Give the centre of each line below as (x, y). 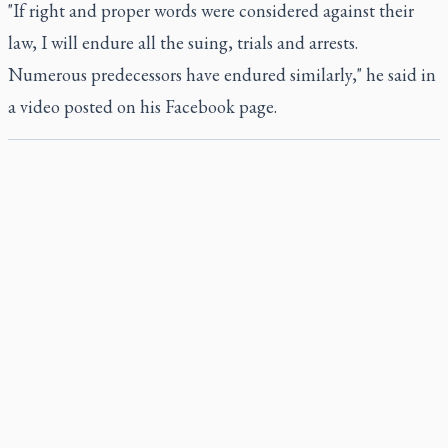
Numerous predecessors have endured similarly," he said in (222, 74)
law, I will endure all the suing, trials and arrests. (183, 42)
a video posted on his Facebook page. (142, 106)
